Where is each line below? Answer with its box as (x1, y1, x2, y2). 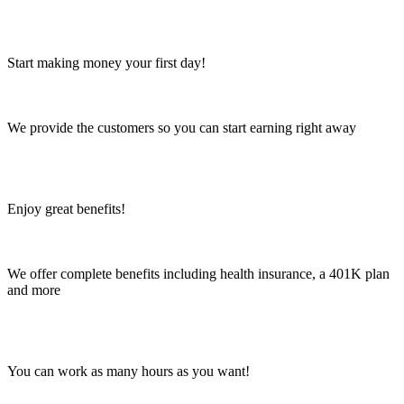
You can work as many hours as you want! (7, 363, 250, 379)
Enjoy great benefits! (7, 200, 125, 216)
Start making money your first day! (7, 54, 206, 70)
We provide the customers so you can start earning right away (7, 119, 356, 135)
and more (7, 281, 60, 298)
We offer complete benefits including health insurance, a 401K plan (7, 265, 390, 281)
